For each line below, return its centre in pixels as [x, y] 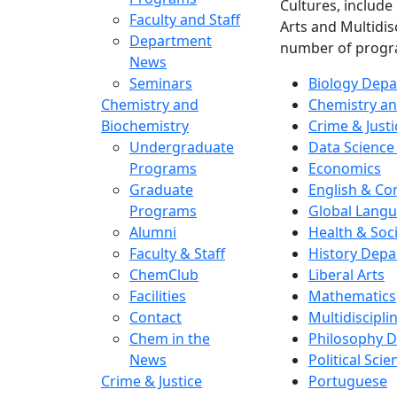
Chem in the [170, 338]
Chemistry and [150, 104]
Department [171, 40]
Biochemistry [145, 125]
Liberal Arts [346, 274]
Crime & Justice [152, 381]
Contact [156, 317]
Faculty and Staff [185, 19]
